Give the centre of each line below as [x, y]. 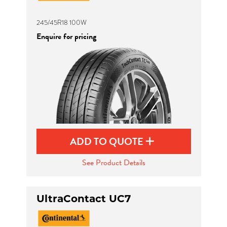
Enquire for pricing [66, 36]
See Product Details [113, 163]
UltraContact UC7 [83, 199]
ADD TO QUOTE [108, 141]
